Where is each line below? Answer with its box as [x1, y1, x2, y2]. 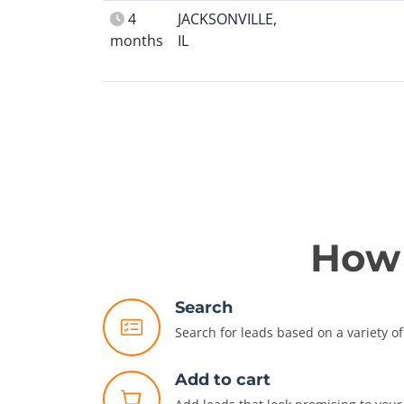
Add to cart [175, 370, 271, 390]
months [110, 31, 163, 50]
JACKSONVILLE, [178, 9, 277, 29]
